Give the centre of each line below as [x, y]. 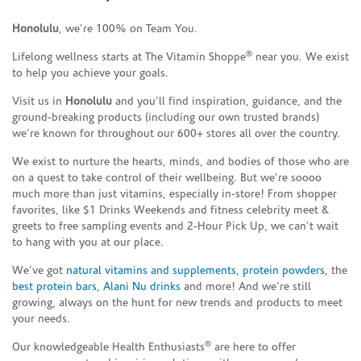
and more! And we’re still [246, 287]
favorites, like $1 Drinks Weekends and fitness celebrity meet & [170, 210]
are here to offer [253, 347]
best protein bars [54, 287]
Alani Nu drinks [142, 287]
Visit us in [39, 102]
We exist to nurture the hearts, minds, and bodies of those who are [180, 162]
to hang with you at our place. [88, 243]
